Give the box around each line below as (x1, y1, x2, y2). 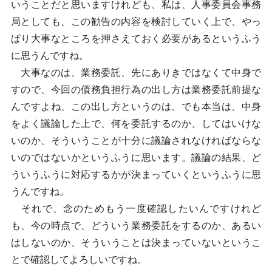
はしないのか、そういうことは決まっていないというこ (10, 237, 262, 248)
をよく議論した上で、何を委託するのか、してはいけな (10, 118, 262, 129)
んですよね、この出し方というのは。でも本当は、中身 (10, 101, 262, 112)
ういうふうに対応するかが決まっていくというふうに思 (10, 169, 262, 180)
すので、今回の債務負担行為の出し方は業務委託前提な (10, 84, 262, 95)
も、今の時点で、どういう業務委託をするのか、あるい (10, 220, 262, 231)
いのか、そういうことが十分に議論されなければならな (10, 135, 262, 146)
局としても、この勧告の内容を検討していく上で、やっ (10, 16, 262, 27)
